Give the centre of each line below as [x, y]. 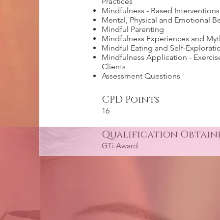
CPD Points [130, 100]
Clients [114, 67]
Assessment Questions [141, 76]
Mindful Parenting [133, 29]
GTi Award [120, 146]
